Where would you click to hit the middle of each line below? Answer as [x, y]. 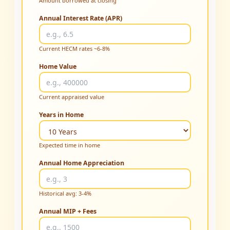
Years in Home [62, 115]
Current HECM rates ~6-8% [75, 49]
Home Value [58, 67]
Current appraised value [72, 97]
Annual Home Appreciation [82, 163]
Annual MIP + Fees [68, 212]
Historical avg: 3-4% [65, 194]
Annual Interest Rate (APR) [81, 18]
